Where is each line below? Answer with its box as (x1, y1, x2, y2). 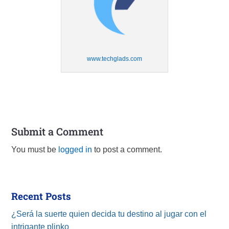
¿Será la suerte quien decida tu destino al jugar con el (11, 210, 207, 218)
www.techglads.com (87, 55, 142, 62)
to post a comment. (92, 145, 163, 154)
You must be (11, 145, 59, 154)
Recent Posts (11, 190, 72, 202)
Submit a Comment (11, 125, 104, 138)
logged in (58, 145, 93, 154)
